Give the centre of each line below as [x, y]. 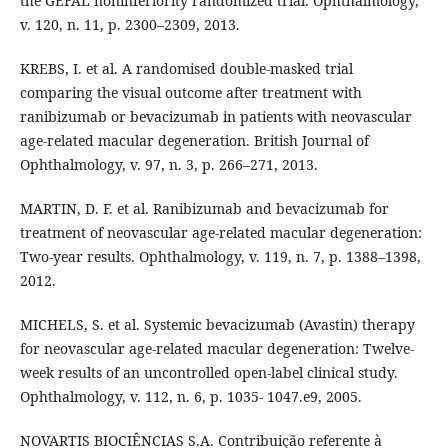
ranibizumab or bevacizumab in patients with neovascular [215, 116]
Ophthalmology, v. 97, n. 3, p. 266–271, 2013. [168, 164]
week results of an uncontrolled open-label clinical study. [208, 372]
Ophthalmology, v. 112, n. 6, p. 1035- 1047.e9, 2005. [190, 396]
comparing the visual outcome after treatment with [190, 92]
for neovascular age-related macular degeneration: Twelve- [216, 348]
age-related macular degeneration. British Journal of [194, 140]
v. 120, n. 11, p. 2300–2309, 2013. [129, 24]
